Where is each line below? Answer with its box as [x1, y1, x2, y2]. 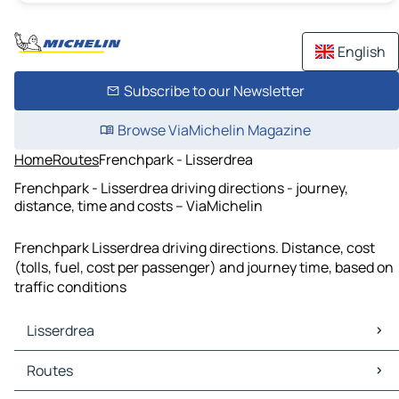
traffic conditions [14, 277, 126, 297]
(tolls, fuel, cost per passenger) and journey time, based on [14, 257, 394, 278]
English [338, 42, 386, 61]
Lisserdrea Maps [18, 351, 123, 371]
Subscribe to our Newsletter [123, 81, 305, 101]
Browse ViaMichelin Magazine [117, 120, 311, 140]
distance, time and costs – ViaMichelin [14, 195, 263, 216]
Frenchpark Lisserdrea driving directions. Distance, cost [14, 238, 375, 258]
